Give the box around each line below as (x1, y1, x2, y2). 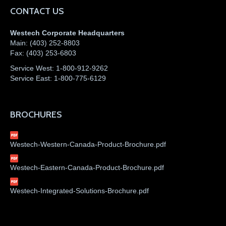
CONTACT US (10, 6, 64, 17)
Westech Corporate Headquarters (10, 29, 125, 37)
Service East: (10, 74, 54, 83)
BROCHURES (10, 109, 62, 121)
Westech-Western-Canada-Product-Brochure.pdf (10, 140, 166, 149)
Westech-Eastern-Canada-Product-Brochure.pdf (10, 163, 164, 172)
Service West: (10, 64, 56, 73)
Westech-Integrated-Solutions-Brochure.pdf (10, 187, 149, 195)
